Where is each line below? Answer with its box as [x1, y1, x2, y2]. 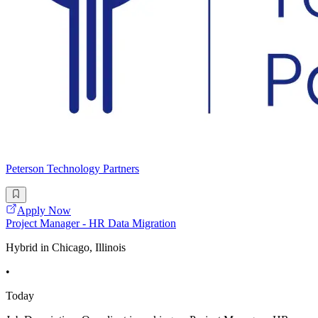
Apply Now [17, 204, 71, 216]
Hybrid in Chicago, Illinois [6, 241, 126, 253]
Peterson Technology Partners [6, 163, 139, 175]
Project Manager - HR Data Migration [6, 216, 176, 229]
